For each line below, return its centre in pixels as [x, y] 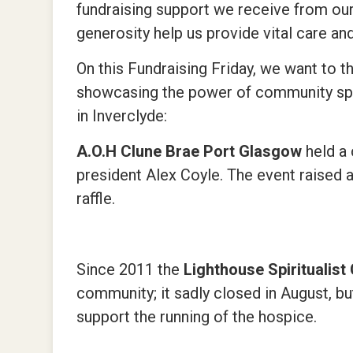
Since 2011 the [128, 269]
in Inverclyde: [122, 116]
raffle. [96, 199]
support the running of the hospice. [197, 317]
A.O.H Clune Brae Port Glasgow [191, 151]
